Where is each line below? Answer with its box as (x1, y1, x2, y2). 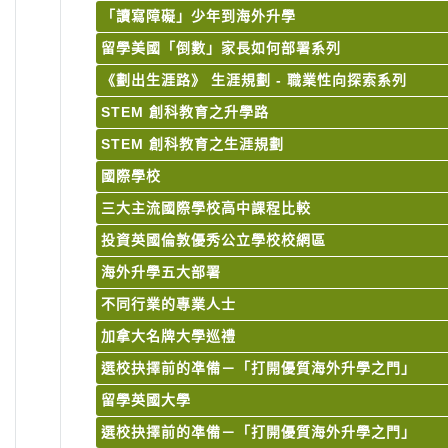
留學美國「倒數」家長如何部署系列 (100, 40, 341, 57)
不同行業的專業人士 (100, 296, 236, 313)
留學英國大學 (100, 392, 191, 409)
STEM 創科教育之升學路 (100, 104, 269, 121)
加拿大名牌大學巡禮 (100, 328, 236, 345)
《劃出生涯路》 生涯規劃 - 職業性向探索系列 (100, 72, 407, 89)
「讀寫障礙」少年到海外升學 (100, 8, 296, 25)
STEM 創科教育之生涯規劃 (100, 136, 284, 153)
